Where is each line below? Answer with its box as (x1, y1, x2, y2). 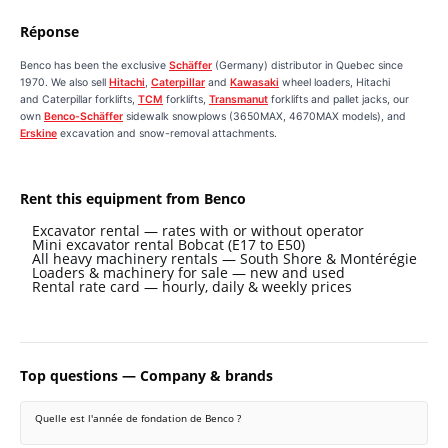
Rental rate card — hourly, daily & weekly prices (32, 277, 352, 296)
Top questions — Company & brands (20, 366, 273, 385)
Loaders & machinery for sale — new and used (32, 263, 345, 282)
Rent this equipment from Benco (20, 189, 246, 208)
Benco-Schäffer (44, 110, 123, 123)
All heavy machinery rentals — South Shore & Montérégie (32, 249, 417, 268)
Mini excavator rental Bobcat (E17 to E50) (32, 235, 305, 254)
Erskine (20, 127, 57, 140)
